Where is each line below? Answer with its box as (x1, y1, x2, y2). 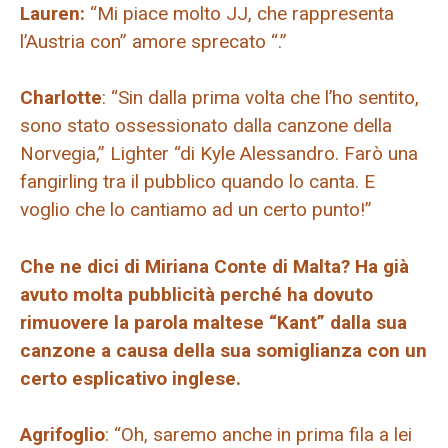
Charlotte (20, 86, 102, 110)
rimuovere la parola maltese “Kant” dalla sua (20, 310, 407, 334)
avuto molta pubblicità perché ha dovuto (20, 282, 373, 306)
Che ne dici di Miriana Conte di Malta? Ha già (20, 254, 409, 278)
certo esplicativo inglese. (20, 366, 241, 390)
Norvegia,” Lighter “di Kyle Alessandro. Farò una (20, 142, 418, 166)
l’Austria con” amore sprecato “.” (20, 29, 287, 53)
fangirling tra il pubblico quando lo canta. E (20, 170, 375, 194)
